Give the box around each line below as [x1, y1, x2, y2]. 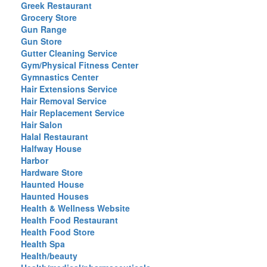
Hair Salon [21, 119, 63, 131]
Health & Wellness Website [21, 202, 130, 214]
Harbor [21, 154, 48, 166]
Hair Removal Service [21, 95, 107, 107]
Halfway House [21, 142, 82, 154]
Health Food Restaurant [21, 214, 118, 226]
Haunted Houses [21, 190, 89, 202]
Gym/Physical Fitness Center [21, 59, 138, 71]
